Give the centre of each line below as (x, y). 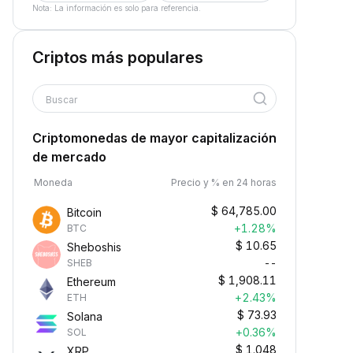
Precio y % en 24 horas (224, 182)
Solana (85, 316)
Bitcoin (84, 212)
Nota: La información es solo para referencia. (117, 8)
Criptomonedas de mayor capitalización (154, 138)
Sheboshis (94, 247)
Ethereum (91, 282)
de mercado (69, 157)
